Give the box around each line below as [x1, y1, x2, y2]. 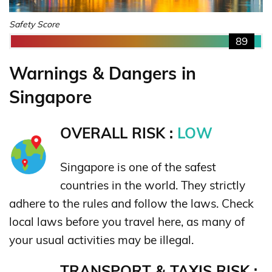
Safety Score [9, 19, 59, 30]
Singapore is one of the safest [60, 160, 216, 175]
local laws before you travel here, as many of [9, 214, 245, 229]
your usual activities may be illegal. [9, 233, 194, 248]
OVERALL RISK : [60, 124, 177, 143]
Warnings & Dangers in [9, 63, 196, 84]
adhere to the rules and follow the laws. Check [9, 196, 254, 211]
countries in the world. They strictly [60, 178, 245, 193]
